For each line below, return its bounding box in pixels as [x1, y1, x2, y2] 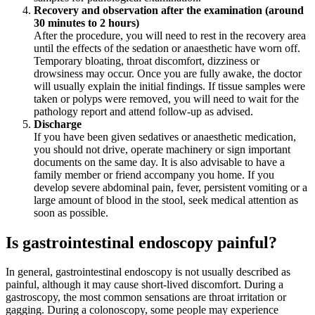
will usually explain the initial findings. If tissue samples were [34, 79, 305, 92]
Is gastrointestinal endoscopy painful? [6, 233, 277, 252]
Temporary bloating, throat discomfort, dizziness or [34, 54, 259, 67]
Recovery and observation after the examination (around [34, 4, 304, 16]
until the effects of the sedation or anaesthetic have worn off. [34, 41, 300, 54]
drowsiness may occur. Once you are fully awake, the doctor [34, 67, 302, 79]
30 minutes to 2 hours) [34, 16, 139, 29]
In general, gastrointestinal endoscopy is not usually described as [6, 266, 290, 278]
